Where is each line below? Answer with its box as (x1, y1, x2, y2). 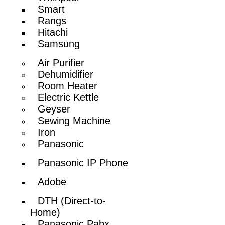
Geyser (38, 103, 71, 115)
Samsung (38, 38, 80, 49)
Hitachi (38, 26, 68, 38)
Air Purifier (38, 57, 85, 68)
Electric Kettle (38, 91, 99, 103)
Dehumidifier (38, 68, 94, 80)
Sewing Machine (38, 115, 111, 126)
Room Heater (38, 80, 98, 91)
